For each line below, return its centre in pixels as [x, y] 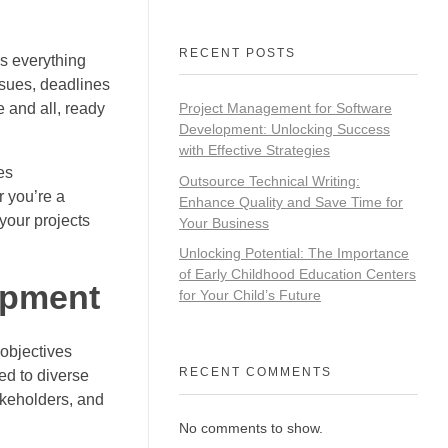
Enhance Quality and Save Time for [291, 201]
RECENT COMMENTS [255, 372]
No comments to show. [251, 427]
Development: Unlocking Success [284, 128]
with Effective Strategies [254, 149]
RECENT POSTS [237, 52]
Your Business [224, 222]
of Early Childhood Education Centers [297, 274]
